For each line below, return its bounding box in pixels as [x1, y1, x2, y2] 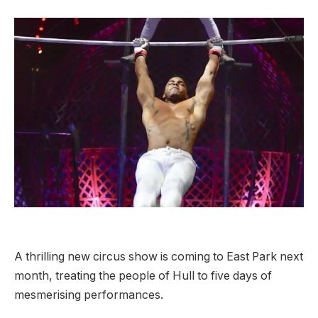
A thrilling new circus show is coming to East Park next [14, 250, 303, 264]
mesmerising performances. [14, 288, 163, 302]
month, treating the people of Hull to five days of [14, 269, 272, 283]
